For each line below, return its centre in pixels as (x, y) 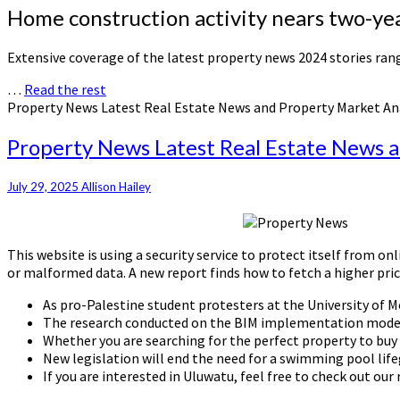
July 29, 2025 (44, 186)
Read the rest (65, 89)
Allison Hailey (116, 186)
